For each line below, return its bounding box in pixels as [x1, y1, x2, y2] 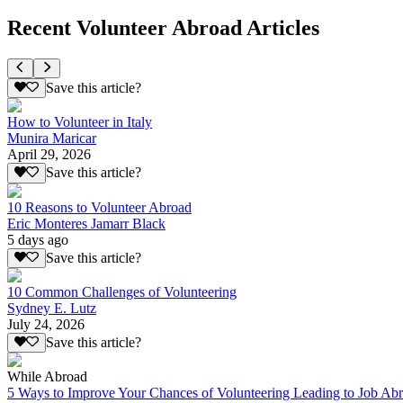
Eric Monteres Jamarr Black [7, 215, 166, 231]
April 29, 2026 [7, 147, 91, 163]
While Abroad [7, 369, 87, 385]
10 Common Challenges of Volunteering [7, 284, 237, 300]
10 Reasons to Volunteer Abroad [7, 199, 192, 215]
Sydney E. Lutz [7, 300, 96, 317]
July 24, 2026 [7, 317, 85, 333]
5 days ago [7, 231, 68, 247]
